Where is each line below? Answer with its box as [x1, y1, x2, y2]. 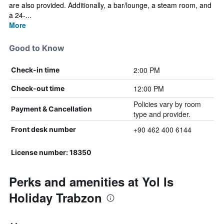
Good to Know [9, 43, 64, 53]
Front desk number [11, 125, 76, 133]
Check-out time [11, 84, 64, 92]
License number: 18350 [11, 148, 91, 156]
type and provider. [133, 109, 190, 119]
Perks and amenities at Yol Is [9, 173, 173, 190]
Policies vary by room [133, 99, 201, 109]
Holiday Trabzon [9, 189, 102, 206]
